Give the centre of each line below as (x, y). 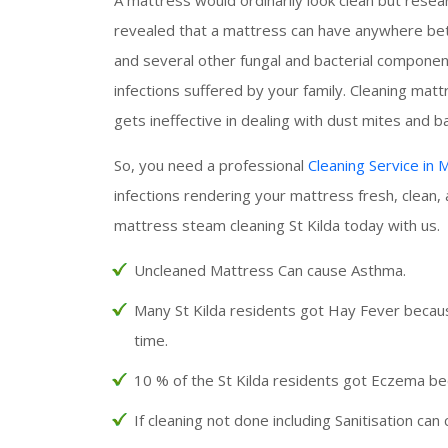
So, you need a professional (211, 164)
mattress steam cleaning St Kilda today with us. (277, 224)
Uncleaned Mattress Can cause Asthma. (270, 269)
